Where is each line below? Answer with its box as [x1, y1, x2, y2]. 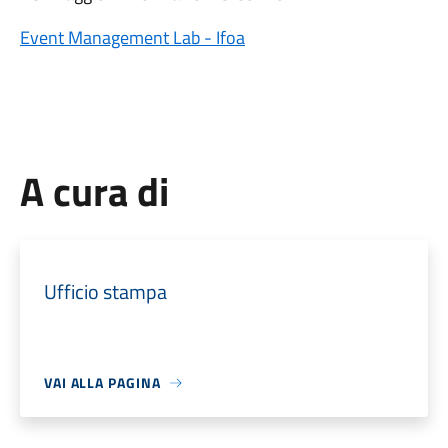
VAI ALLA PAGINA [43, 372, 161, 393]
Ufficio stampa [43, 276, 167, 307]
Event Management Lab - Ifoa [19, 24, 245, 51]
